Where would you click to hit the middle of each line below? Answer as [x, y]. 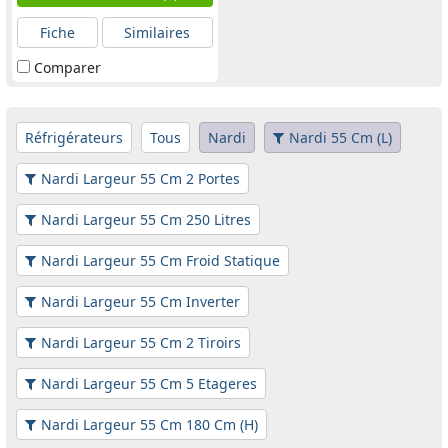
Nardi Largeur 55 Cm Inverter [140, 302]
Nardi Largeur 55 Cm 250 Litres [146, 220]
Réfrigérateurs [74, 138]
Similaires [157, 33]
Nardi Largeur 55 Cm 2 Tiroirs [141, 343]
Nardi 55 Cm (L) [340, 138]
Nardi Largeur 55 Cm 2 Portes [140, 179]
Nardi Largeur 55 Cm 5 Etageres [149, 384]
